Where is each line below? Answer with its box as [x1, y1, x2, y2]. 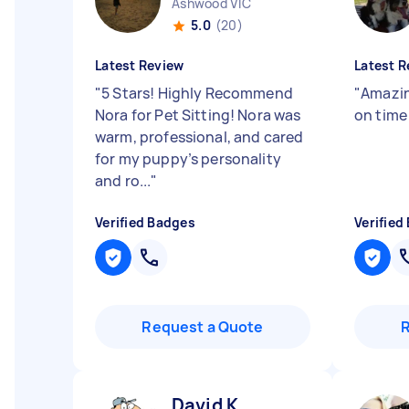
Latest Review [95, 57, 184, 74]
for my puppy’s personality [95, 149, 281, 169]
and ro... [95, 171, 152, 191]
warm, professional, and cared [95, 127, 304, 147]
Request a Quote [142, 317, 264, 337]
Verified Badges [95, 214, 195, 231]
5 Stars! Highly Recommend [101, 83, 293, 103]
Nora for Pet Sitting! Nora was [95, 105, 301, 125]
